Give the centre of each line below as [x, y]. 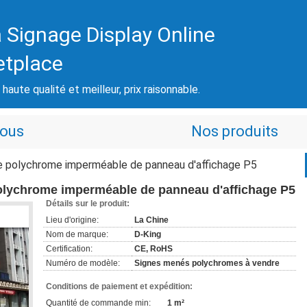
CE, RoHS [153, 249]
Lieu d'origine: [72, 220]
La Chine [151, 220]
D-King [148, 234]
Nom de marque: [77, 234]
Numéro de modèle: [83, 263]
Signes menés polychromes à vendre [207, 263]
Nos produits [234, 131]
